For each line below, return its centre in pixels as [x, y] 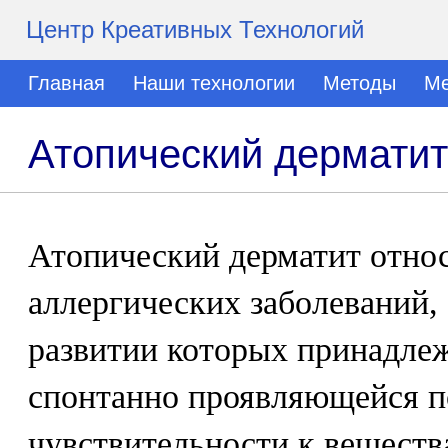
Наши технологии [214, 83]
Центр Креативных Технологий [195, 29]
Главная [66, 83]
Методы [359, 83]
